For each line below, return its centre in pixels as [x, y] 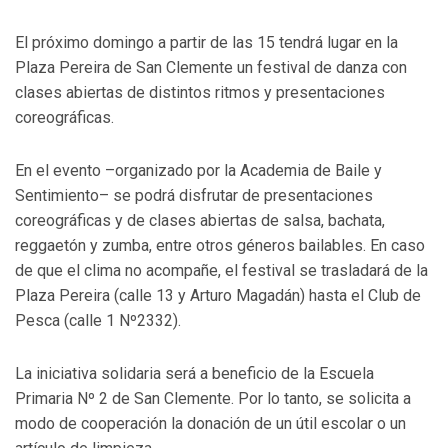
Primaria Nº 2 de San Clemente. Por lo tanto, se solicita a [213, 398]
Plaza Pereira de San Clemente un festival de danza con [211, 67]
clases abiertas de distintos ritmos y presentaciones [200, 92]
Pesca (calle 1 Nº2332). [98, 320]
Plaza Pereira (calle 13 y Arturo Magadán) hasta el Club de [218, 295]
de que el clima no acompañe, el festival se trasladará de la [221, 270]
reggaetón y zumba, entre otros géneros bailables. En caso [220, 245]
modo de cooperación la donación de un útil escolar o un [210, 423]
